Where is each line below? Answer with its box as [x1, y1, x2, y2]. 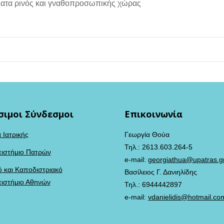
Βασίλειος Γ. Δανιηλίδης [124, 168, 197, 176]
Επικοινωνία [124, 108, 182, 120]
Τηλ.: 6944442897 [124, 180, 182, 188]
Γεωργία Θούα [124, 130, 169, 138]
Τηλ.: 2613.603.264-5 [124, 143, 192, 151]
